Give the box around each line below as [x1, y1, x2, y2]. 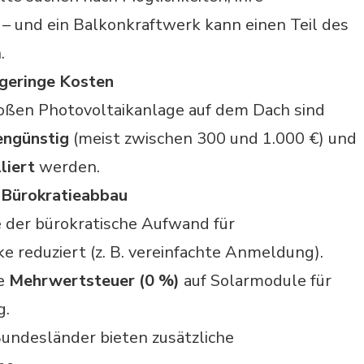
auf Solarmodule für [180, 270, 331, 292]
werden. [35, 156, 100, 179]
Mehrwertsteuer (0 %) [9, 270, 180, 292]
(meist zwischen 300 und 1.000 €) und [69, 128, 357, 150]
